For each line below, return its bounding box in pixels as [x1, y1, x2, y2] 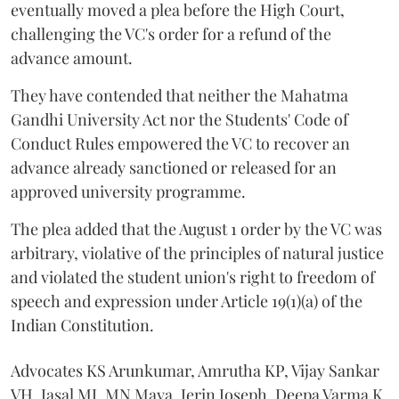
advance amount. [11, 46, 133, 69]
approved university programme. [11, 180, 246, 202]
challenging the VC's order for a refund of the [11, 22, 331, 45]
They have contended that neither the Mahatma [11, 84, 348, 106]
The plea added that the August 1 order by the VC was [11, 217, 382, 240]
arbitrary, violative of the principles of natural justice [11, 241, 384, 264]
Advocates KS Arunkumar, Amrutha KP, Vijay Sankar [11, 359, 379, 381]
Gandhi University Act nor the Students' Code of [11, 108, 348, 130]
